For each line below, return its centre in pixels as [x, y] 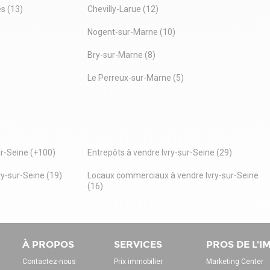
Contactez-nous [49, 261]
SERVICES [138, 244]
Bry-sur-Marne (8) [121, 55]
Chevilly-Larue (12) [123, 9]
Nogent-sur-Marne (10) [131, 32]
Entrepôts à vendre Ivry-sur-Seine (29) [159, 152]
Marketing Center [234, 261]
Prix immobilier [138, 261]
